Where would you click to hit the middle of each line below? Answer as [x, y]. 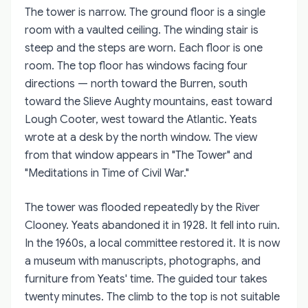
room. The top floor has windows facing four [136, 66]
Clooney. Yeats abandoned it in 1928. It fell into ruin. [152, 225]
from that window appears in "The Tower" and [139, 155]
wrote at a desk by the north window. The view [141, 137]
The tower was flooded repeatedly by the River [142, 207]
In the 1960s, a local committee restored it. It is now [152, 243]
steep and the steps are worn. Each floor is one [144, 48]
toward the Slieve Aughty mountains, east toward [148, 101]
